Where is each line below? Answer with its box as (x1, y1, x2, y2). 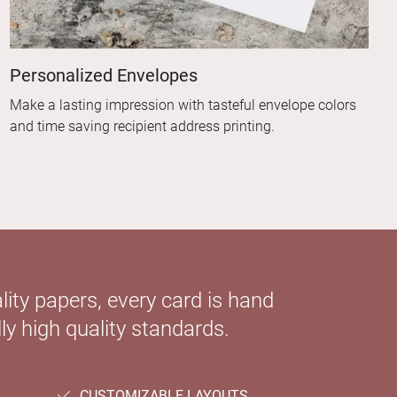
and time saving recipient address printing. (9, 118, 275, 136)
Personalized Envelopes (9, 65, 198, 87)
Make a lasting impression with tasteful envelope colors (9, 97, 356, 114)
